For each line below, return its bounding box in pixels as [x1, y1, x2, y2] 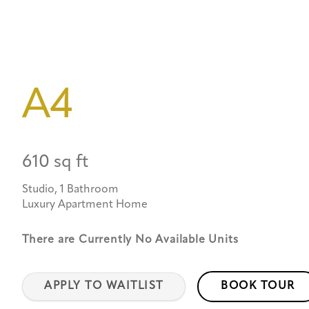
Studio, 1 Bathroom [22, 183, 119, 195]
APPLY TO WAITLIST [44, 280, 163, 292]
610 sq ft [22, 153, 88, 171]
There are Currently [22, 234, 135, 246]
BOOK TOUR [220, 280, 295, 292]
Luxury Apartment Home [22, 199, 148, 210]
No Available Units [135, 234, 239, 246]
